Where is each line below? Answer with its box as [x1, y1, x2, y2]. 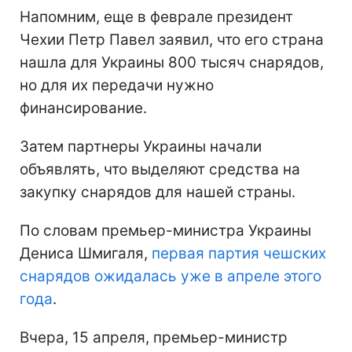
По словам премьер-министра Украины [20, 221, 311, 240]
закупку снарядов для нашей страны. [20, 182, 295, 201]
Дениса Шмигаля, [20, 244, 152, 262]
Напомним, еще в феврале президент [20, 7, 293, 26]
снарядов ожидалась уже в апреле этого [20, 266, 321, 285]
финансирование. [20, 98, 147, 117]
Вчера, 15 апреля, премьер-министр [20, 328, 288, 346]
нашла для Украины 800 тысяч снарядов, [20, 53, 324, 71]
